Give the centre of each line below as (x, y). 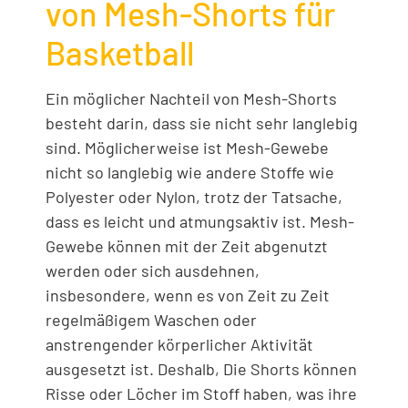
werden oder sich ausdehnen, (153, 271)
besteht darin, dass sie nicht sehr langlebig (202, 123)
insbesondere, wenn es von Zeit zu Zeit (188, 296)
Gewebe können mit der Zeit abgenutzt (187, 246)
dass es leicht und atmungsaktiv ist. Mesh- (200, 222)
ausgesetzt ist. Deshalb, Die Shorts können (201, 369)
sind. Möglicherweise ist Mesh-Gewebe (187, 148)
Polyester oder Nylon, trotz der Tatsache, (194, 197)
